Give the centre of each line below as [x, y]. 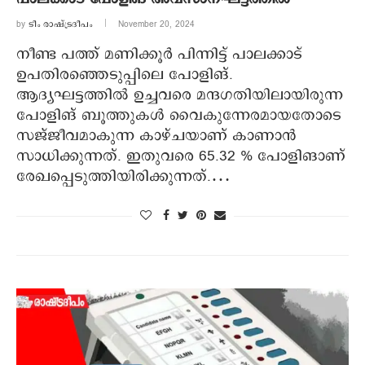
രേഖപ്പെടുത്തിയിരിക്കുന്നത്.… [123, 177]
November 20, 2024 [156, 25]
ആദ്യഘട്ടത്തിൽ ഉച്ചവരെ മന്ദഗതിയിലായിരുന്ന [180, 96]
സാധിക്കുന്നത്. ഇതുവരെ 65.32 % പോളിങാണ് [181, 157]
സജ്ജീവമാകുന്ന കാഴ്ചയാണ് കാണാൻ [156, 136]
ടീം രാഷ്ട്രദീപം [60, 25]
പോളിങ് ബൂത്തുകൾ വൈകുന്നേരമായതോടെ [179, 116]
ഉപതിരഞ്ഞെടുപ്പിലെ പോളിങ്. [125, 75]
